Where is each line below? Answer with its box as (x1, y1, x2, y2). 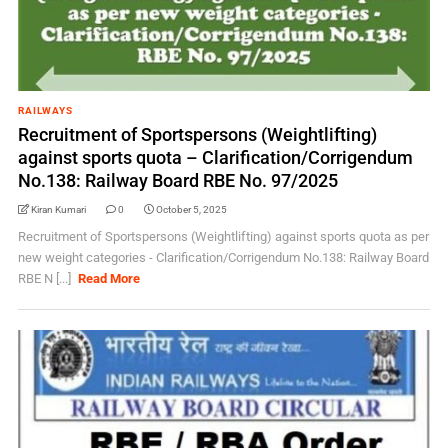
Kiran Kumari (30, 204, 86, 215)
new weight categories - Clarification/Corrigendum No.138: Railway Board (17, 250, 429, 265)
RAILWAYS (17, 105, 73, 116)
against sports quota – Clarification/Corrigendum (17, 147, 413, 168)
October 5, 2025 (155, 204, 227, 215)
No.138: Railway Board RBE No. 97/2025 (17, 170, 338, 191)
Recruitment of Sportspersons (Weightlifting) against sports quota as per (17, 229, 429, 244)
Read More (78, 271, 141, 286)
